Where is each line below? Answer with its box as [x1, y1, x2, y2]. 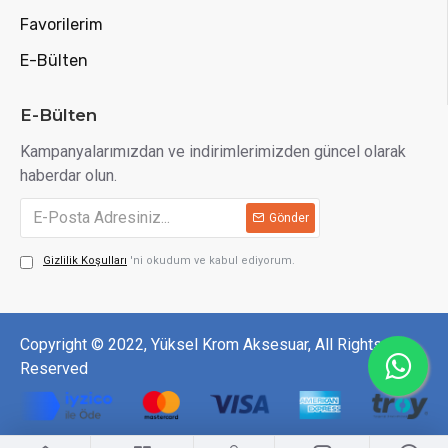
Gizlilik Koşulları [43, 253, 127, 267]
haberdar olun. [20, 165, 117, 185]
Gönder [269, 210, 309, 225]
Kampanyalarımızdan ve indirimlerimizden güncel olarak [20, 141, 406, 161]
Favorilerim [20, 14, 103, 34]
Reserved [20, 358, 88, 378]
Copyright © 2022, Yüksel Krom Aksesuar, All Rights [20, 334, 382, 354]
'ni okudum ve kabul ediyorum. [130, 253, 295, 267]
